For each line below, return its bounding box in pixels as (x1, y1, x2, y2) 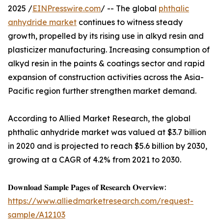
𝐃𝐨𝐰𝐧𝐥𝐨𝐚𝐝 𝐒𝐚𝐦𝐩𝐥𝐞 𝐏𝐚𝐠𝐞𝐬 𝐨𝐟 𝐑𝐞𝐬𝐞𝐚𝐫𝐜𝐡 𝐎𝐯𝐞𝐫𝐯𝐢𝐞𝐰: (8, 182, 166, 192)
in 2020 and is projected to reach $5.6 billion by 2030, (8, 141, 207, 151)
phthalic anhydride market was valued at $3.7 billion (8, 127, 206, 137)
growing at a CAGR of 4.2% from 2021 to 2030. (8, 155, 181, 165)
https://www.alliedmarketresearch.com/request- (8, 196, 193, 206)
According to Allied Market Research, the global (8, 113, 191, 124)
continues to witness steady (77, 17, 183, 27)
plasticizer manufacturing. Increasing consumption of (8, 45, 210, 55)
